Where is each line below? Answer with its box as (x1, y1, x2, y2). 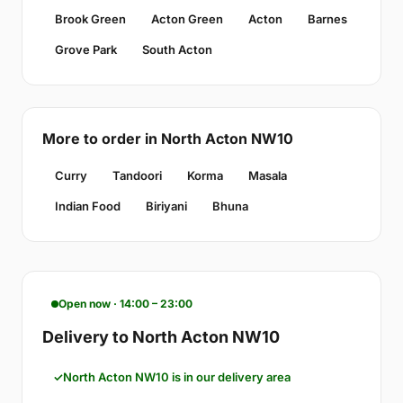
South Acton (142, 42, 212, 58)
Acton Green (151, 12, 223, 27)
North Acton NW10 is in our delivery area (63, 370, 291, 385)
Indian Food (55, 199, 121, 214)
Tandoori (112, 168, 162, 184)
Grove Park (55, 42, 117, 58)
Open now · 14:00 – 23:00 (58, 297, 193, 311)
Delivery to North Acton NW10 (42, 327, 280, 347)
